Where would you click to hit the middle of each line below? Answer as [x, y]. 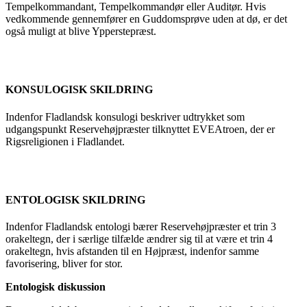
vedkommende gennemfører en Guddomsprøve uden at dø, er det [146, 19]
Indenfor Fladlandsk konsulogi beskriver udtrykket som [125, 116]
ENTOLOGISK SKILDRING [75, 199]
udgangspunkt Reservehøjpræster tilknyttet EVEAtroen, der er [140, 129]
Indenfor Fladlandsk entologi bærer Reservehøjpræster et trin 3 [141, 227]
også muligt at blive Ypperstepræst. [81, 31]
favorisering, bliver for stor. [64, 264]
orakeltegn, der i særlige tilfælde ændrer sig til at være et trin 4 [139, 239]
